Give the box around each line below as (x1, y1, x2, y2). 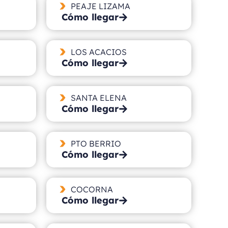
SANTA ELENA (70, 92, 127, 103)
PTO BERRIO (70, 138, 121, 149)
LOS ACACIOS (70, 46, 127, 57)
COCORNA (70, 184, 113, 194)
